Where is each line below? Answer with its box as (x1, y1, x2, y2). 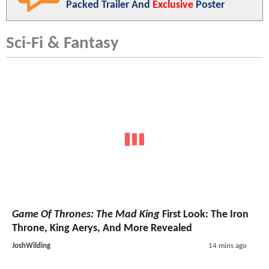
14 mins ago (208, 241, 247, 250)
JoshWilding (12, 241, 50, 250)
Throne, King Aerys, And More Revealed (12, 222, 192, 234)
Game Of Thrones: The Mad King (12, 208, 160, 220)
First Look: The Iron (160, 208, 249, 220)
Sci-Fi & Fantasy (6, 35, 119, 53)
